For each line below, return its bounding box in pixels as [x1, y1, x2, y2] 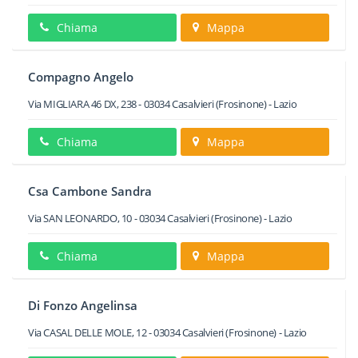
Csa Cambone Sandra [28, 183, 152, 199]
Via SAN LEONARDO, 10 [28, 211, 132, 225]
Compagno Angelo [28, 69, 133, 85]
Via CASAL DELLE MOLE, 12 [28, 325, 147, 340]
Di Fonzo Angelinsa [28, 297, 137, 313]
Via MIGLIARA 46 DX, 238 [28, 97, 137, 111]
